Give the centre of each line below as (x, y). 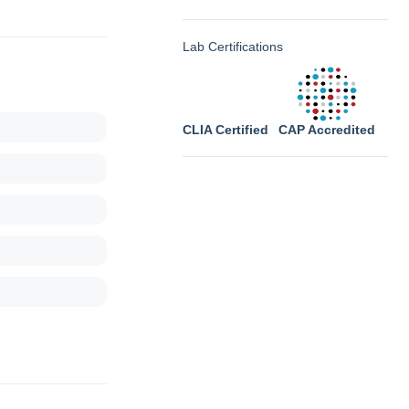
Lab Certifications (233, 47)
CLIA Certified (225, 130)
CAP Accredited (327, 130)
